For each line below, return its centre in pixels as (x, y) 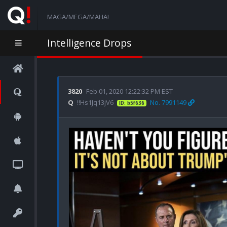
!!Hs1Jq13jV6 (94, 102)
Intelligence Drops (89, 43)
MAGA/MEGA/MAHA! (78, 16)
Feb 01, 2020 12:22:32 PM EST (129, 91)
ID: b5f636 (131, 103)
